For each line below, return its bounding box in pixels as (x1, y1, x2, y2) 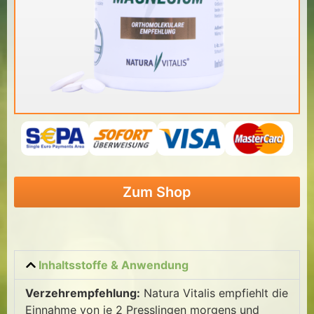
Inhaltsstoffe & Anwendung (39, 257, 189, 272)
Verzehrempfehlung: (25, 285, 140, 300)
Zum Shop (123, 184, 191, 201)
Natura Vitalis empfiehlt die (140, 285, 288, 300)
